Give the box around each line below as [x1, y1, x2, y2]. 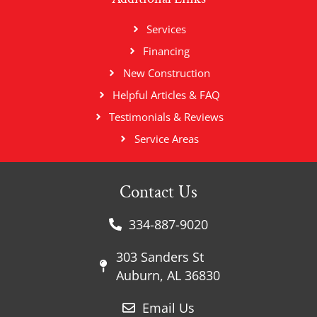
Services [146, 21, 187, 36]
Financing [143, 43, 190, 58]
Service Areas [134, 131, 199, 146]
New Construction [122, 65, 210, 80]
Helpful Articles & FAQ [113, 87, 221, 102]
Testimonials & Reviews [109, 109, 224, 124]
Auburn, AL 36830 [116, 266, 221, 284]
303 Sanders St [116, 248, 204, 265]
